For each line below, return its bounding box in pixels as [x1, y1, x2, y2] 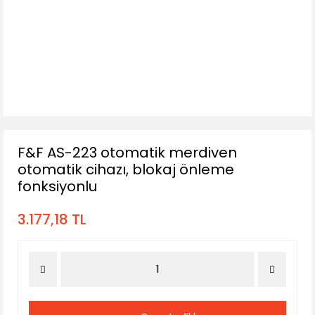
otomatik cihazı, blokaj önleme [18, 160, 234, 179]
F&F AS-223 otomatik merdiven [18, 143, 237, 162]
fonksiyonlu [18, 176, 97, 196]
